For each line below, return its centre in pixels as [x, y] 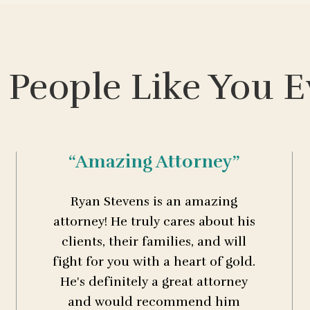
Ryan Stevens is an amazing [154, 202]
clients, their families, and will [154, 242]
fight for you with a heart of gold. [154, 262]
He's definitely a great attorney [154, 282]
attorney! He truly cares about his [154, 222]
